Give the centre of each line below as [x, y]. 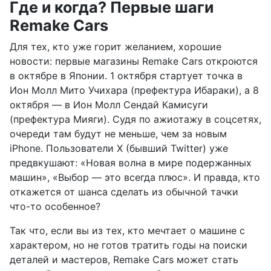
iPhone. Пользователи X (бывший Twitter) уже [119, 148]
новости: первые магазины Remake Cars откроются [134, 61]
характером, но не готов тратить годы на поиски [129, 245]
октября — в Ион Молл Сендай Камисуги [109, 104]
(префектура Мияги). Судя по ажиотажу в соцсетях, [135, 119]
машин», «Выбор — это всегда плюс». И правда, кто [135, 177]
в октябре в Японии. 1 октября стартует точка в [126, 75]
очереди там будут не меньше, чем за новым [118, 133]
